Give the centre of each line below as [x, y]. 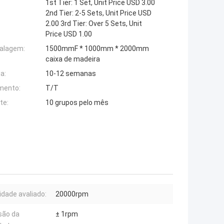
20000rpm [72, 194]
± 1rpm [67, 214]
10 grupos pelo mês [77, 103]
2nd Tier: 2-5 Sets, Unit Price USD [98, 13]
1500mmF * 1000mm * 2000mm [97, 49]
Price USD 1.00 [69, 34]
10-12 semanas [71, 74]
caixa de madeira [73, 59]
